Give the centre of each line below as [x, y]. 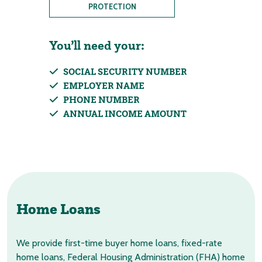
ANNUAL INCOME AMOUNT [125, 113]
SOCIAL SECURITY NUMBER [125, 71]
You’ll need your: [97, 45]
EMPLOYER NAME [104, 85]
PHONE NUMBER [101, 99]
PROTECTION [112, 7]
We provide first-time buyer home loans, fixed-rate [119, 243]
